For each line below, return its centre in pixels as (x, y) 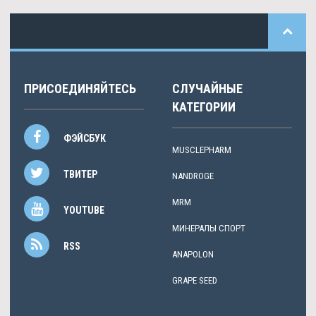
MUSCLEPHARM (202, 150)
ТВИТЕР (80, 174)
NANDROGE (193, 176)
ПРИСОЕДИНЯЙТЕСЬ (80, 88)
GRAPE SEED (195, 280)
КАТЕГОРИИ (204, 107)
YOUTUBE (84, 210)
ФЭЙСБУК (85, 138)
